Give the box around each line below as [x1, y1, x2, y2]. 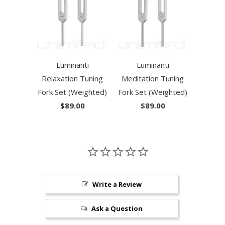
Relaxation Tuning [42, 73, 103, 84]
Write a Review [92, 179, 142, 189]
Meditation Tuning [122, 73, 184, 84]
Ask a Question [91, 203, 143, 213]
